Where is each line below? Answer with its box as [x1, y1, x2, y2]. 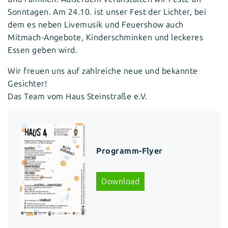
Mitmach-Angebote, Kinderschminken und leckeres [8, 32, 204, 42]
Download [101, 176, 140, 186]
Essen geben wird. [8, 45, 78, 55]
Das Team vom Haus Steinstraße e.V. [8, 91, 148, 101]
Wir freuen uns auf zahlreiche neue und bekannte [8, 66, 198, 76]
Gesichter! [8, 78, 47, 89]
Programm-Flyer [96, 146, 163, 156]
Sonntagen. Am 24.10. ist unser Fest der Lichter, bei [8, 7, 207, 17]
